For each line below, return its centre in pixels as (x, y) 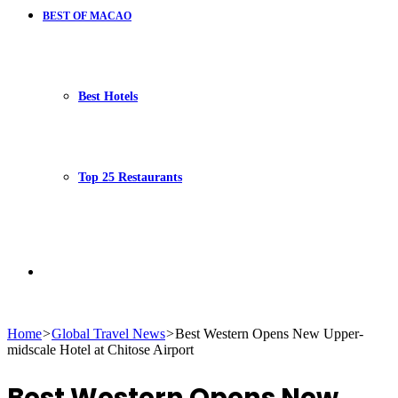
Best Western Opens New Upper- (269, 334)
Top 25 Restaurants (130, 177)
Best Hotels (108, 96)
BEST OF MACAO (87, 16)
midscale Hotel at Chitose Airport (100, 350)
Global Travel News (108, 334)
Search (61, 271)
